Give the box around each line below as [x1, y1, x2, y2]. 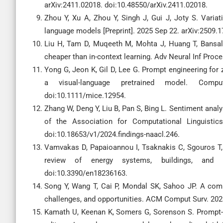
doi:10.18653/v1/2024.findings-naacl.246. [44, 130, 180, 139]
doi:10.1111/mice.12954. [44, 91, 126, 100]
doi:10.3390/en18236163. [44, 169, 127, 178]
